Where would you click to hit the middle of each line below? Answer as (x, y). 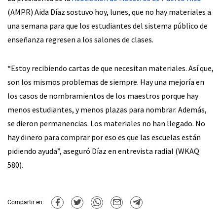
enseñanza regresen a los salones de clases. (80, 39)
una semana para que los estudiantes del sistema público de (108, 25)
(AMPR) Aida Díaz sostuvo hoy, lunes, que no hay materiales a (109, 12)
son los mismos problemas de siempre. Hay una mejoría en (106, 82)
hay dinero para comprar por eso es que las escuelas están (104, 137)
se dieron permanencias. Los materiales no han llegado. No (106, 123)
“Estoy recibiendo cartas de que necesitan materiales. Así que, (110, 68)
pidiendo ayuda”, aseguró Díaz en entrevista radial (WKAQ (103, 151)
